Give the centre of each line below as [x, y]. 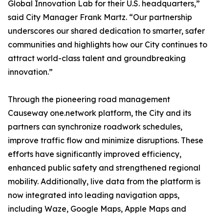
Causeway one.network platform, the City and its [99, 113]
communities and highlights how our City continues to [108, 44]
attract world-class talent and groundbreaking [97, 58]
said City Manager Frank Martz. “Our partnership [100, 17]
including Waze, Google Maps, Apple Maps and [97, 209]
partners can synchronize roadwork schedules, [95, 127]
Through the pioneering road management [89, 99]
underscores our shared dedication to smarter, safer [106, 31]
